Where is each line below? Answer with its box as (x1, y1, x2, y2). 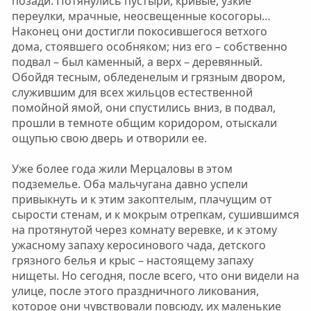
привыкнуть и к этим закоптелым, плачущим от (11, 192, 272, 207)
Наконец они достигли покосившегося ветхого (11, 24, 267, 39)
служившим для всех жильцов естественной (11, 85, 253, 100)
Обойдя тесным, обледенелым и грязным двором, (11, 69, 285, 85)
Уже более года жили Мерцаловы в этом (11, 161, 233, 176)
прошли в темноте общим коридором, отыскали (11, 115, 277, 131)
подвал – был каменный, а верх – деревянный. (11, 54, 262, 69)
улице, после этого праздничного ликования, (11, 283, 259, 299)
